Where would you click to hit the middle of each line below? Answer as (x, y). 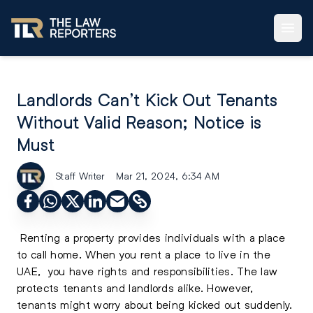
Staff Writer (80, 176)
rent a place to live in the (205, 254)
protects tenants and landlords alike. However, (135, 287)
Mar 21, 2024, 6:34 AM (167, 176)
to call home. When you (79, 254)
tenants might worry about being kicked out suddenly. (155, 304)
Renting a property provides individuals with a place (151, 237)
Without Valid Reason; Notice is (139, 123)
